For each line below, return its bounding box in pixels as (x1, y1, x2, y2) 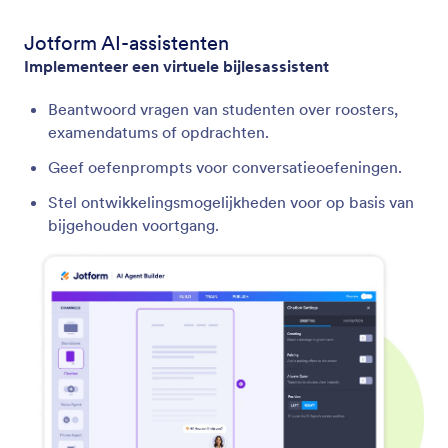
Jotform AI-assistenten (24, 29, 229, 56)
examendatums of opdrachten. (48, 121, 269, 142)
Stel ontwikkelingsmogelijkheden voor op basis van (48, 191, 414, 212)
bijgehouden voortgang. (48, 214, 219, 235)
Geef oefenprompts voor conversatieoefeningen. (48, 156, 402, 177)
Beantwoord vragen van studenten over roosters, (48, 98, 398, 119)
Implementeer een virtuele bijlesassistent (24, 55, 329, 76)
